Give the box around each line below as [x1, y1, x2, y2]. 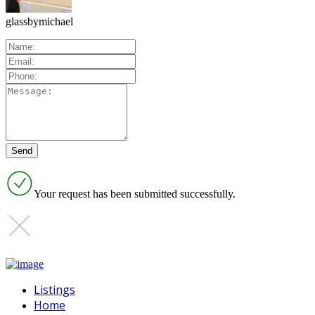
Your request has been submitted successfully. [34, 188, 236, 200]
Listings [34, 281, 75, 297]
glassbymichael [6, 15, 73, 28]
